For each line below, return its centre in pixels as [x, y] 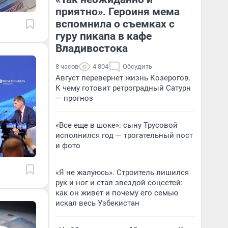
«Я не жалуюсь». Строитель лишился [122, 173]
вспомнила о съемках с [115, 24]
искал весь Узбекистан [97, 203]
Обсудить [137, 66]
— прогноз [74, 98]
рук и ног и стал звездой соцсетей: [119, 183]
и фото [68, 146]
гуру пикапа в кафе [104, 36]
